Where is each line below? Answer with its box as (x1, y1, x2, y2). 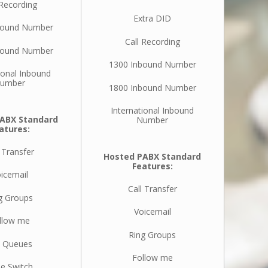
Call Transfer (127, 183, 177, 195)
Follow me (132, 252, 173, 264)
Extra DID (133, 13, 172, 25)
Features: (132, 160, 173, 172)
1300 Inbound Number (108, 59, 196, 71)
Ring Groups (129, 229, 176, 240)
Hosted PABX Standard (103, 150, 202, 162)
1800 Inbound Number (108, 81, 196, 93)
